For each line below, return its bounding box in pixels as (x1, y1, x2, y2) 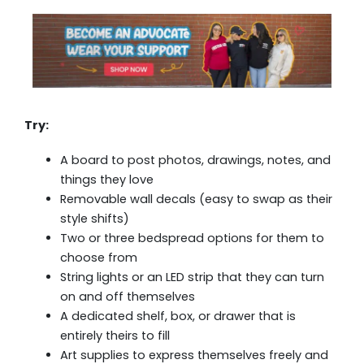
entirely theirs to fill (59, 327, 170, 344)
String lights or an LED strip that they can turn (59, 269, 324, 286)
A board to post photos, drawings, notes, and (59, 152, 331, 169)
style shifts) (59, 210, 129, 227)
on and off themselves (59, 288, 195, 305)
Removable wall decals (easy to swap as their (59, 191, 332, 208)
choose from (59, 249, 137, 266)
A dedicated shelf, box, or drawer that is (59, 308, 296, 325)
